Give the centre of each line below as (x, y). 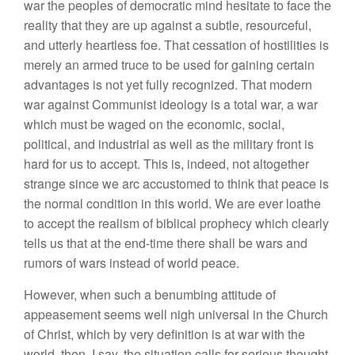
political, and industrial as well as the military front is (169, 144)
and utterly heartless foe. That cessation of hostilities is (176, 45)
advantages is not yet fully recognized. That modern (168, 84)
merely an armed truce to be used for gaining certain (169, 65)
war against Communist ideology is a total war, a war (171, 104)
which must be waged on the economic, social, (154, 124)
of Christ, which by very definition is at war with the (164, 334)
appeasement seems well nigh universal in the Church (176, 314)
